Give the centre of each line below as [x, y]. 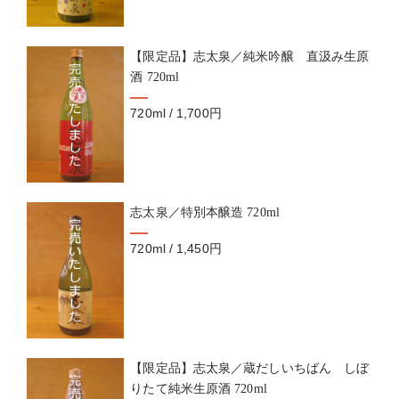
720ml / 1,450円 [176, 248]
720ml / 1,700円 [176, 113]
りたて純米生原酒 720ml [199, 388]
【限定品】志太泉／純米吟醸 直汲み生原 [250, 56]
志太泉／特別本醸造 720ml [205, 212]
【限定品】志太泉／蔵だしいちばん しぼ [250, 367]
